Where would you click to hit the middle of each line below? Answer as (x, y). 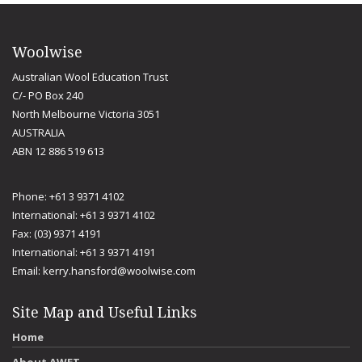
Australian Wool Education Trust (90, 77)
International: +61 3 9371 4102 (84, 215)
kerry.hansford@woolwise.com (119, 271)
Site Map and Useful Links (105, 312)
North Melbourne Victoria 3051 (86, 114)
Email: (27, 271)
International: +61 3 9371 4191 (84, 252)
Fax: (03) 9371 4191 (57, 234)
